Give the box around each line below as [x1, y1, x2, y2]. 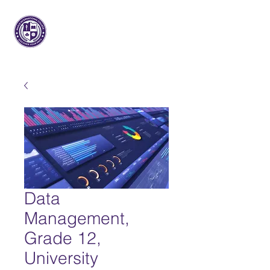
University [24, 248, 98, 268]
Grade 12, [24, 228, 101, 248]
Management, [24, 208, 130, 228]
